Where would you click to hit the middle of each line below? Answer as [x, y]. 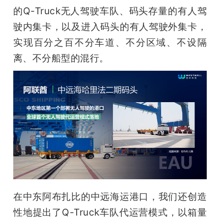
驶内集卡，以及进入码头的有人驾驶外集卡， [110, 26]
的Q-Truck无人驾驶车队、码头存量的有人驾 [110, 11]
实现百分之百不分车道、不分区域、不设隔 [110, 42]
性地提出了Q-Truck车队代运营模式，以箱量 [110, 212]
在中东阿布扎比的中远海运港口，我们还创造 [110, 197]
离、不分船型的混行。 [61, 58]
